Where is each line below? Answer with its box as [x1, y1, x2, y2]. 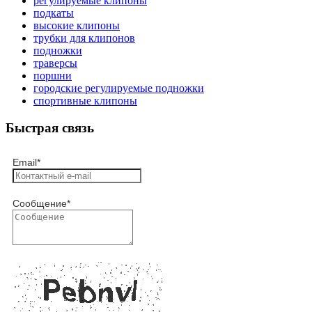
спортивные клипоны [33, 95, 137, 107]
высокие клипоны [33, 19, 120, 32]
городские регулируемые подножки [33, 82, 204, 95]
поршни [33, 70, 72, 82]
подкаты [33, 7, 74, 19]
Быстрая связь [6, 120, 94, 136]
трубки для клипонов [33, 32, 135, 45]
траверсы [33, 57, 77, 70]
